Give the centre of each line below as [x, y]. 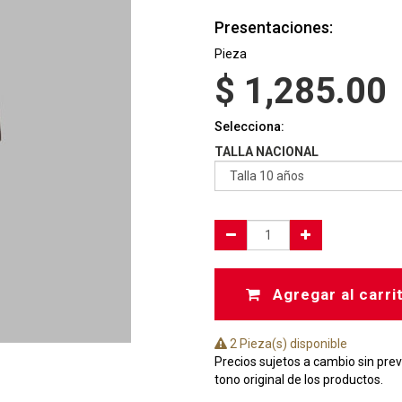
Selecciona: [249, 127]
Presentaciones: [274, 27]
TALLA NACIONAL [267, 152]
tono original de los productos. [299, 380]
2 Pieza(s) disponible [287, 344]
